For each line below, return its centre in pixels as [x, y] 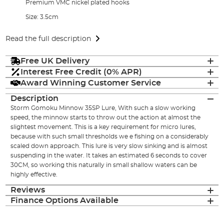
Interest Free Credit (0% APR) [81, 72]
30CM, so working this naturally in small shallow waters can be [104, 165]
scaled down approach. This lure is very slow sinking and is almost [109, 146]
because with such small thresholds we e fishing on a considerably [110, 137]
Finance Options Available [65, 201]
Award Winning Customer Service [91, 83]
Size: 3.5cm [42, 17]
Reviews [28, 190]
